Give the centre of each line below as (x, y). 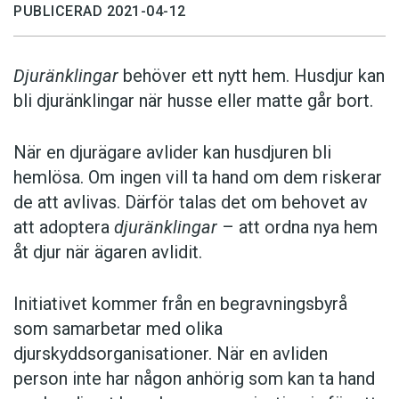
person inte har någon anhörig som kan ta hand (194, 379)
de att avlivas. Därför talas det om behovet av (191, 203)
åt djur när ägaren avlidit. (108, 252)
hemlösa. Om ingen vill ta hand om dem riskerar (198, 178)
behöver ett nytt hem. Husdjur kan (252, 76)
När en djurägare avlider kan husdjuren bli (172, 153)
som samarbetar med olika (118, 329)
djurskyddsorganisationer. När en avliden (171, 354)
